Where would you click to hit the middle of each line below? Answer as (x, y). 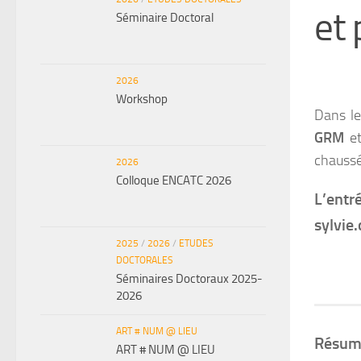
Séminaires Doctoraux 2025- (189, 278)
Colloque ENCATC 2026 (174, 180)
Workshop (142, 99)
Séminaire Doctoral (165, 17)
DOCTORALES (145, 260)
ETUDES (196, 243)
